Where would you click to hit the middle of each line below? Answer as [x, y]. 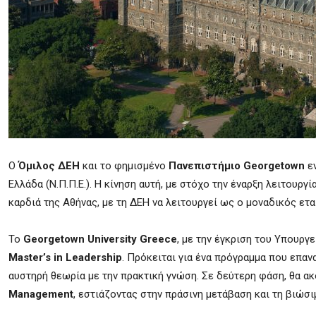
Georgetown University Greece [100, 239]
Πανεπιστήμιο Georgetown [237, 166]
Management [41, 294]
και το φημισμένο [124, 166]
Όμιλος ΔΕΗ [49, 166]
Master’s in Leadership [65, 257]
